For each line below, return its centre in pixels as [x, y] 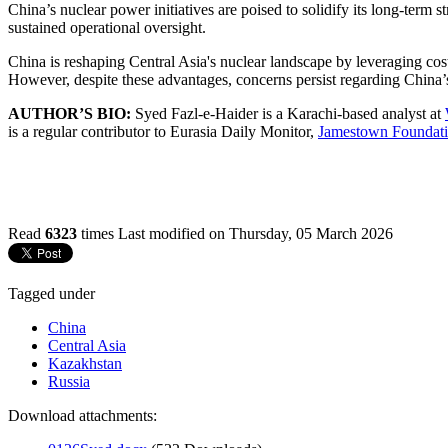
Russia [69, 381]
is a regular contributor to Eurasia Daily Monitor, [163, 131]
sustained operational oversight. [107, 27]
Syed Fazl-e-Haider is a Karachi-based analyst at [288, 113]
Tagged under [51, 293]
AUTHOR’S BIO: [69, 113]
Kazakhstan [85, 363]
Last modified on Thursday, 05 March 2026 [255, 233]
